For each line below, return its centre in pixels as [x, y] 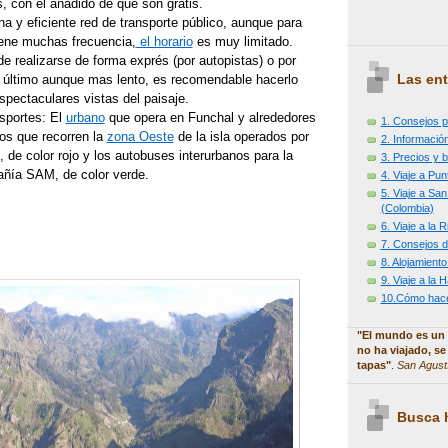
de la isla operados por [241, 137]
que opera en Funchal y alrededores [210, 118]
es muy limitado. [242, 42]
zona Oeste [140, 137]
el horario [164, 42]
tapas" [373, 364]
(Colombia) [407, 207]
